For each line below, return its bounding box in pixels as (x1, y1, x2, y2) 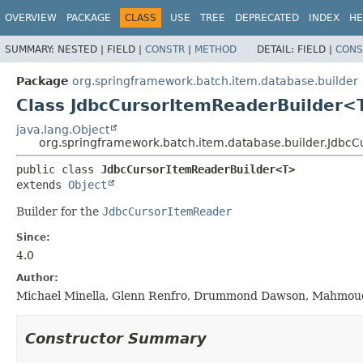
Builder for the (16, 204, 102, 218)
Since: (16, 231, 50, 243)
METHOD (194, 43, 237, 55)
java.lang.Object (16, 122, 109, 136)
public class (16, 162, 100, 176)
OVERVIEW (5, 12, 57, 23)
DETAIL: (257, 43, 297, 55)
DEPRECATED (235, 12, 299, 23)
